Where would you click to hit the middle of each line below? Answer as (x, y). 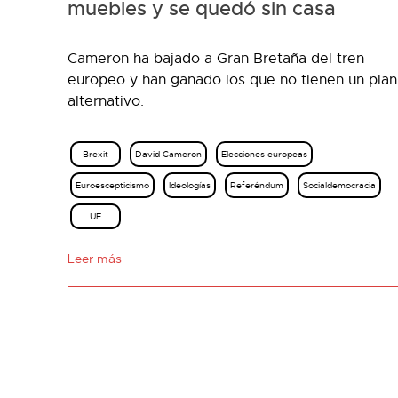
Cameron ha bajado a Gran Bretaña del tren (216, 59)
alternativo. (106, 101)
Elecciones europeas (264, 154)
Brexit (95, 154)
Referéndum (257, 185)
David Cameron (168, 154)
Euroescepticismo (112, 185)
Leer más (95, 259)
